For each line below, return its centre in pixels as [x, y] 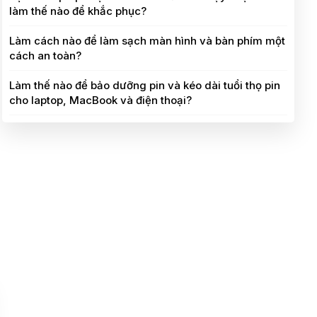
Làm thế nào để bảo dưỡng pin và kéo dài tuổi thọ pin [144, 85]
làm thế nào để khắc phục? [77, 11]
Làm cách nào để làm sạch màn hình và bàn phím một [147, 40]
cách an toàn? [45, 55]
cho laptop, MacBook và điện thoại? [100, 100]
